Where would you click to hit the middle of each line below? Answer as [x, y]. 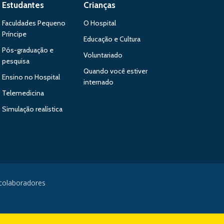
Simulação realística [32, 109]
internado [98, 82]
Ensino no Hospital [31, 77]
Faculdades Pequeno [33, 23]
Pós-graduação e [27, 50]
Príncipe [14, 34]
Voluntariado [103, 55]
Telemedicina [23, 93]
